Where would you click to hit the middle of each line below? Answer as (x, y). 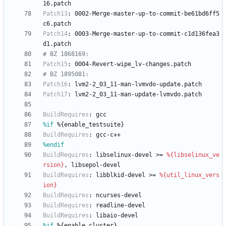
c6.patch (57, 24)
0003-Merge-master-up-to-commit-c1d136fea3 (147, 34)
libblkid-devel (121, 175)
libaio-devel (117, 216)
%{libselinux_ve (193, 155)
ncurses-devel (119, 195)
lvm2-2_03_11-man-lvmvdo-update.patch (138, 84)
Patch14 (55, 34)
